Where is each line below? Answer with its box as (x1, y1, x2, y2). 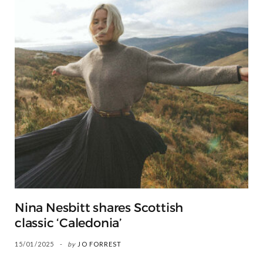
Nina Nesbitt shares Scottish (15, 200, 184, 216)
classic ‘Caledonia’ (15, 215, 123, 231)
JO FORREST (77, 240, 122, 248)
